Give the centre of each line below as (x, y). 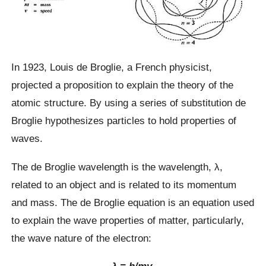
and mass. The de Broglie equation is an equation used (133, 202)
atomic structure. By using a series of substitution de (129, 103)
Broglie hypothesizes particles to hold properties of (124, 121)
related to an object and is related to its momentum (124, 184)
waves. (27, 139)
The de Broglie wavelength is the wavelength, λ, (117, 167)
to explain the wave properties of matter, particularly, (128, 220)
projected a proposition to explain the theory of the (123, 85)
